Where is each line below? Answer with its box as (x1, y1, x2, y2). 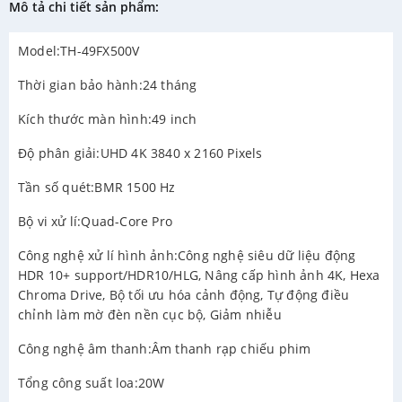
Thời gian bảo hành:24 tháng (18, 76, 197, 94)
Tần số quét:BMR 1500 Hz (18, 179, 176, 197)
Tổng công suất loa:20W (18, 374, 165, 392)
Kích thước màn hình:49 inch (18, 110, 197, 128)
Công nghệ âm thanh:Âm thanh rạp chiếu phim (18, 340, 311, 358)
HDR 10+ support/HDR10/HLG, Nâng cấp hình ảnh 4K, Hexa (18, 267, 380, 284)
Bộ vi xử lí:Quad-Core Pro (18, 213, 172, 231)
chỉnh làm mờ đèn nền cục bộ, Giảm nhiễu (18, 306, 282, 324)
